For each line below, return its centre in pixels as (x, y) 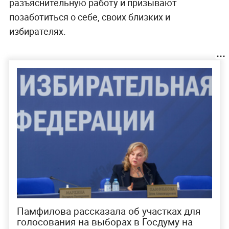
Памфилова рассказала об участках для (108, 211)
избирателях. (37, 31)
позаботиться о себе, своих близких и (89, 17)
